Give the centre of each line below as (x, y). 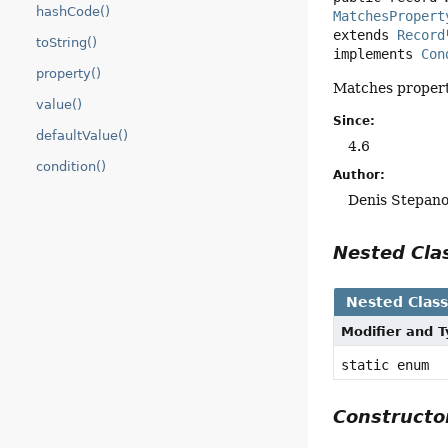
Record (421, 34)
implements (377, 53)
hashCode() (73, 11)
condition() (71, 166)
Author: (359, 174)
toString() (66, 42)
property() (68, 73)
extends (365, 34)
